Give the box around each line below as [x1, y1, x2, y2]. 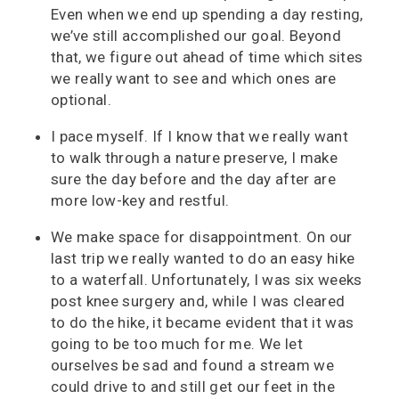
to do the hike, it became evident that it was [51, 313, 354, 332]
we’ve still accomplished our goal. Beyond [51, 27, 341, 45]
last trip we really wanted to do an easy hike [51, 249, 355, 268]
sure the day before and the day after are [51, 170, 336, 189]
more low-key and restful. [51, 191, 230, 210]
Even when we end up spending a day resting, [51, 5, 363, 24]
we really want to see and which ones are [51, 69, 337, 88]
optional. [51, 91, 112, 110]
